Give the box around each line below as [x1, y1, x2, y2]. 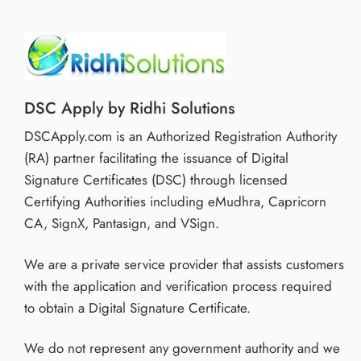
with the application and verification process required [24, 276, 332, 296]
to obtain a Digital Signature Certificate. [24, 297, 251, 317]
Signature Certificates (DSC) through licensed [24, 170, 288, 190]
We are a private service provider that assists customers [24, 254, 344, 274]
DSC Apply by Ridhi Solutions [24, 97, 234, 120]
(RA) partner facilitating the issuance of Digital [24, 148, 288, 168]
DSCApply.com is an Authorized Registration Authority [24, 127, 337, 147]
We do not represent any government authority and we [24, 338, 340, 358]
